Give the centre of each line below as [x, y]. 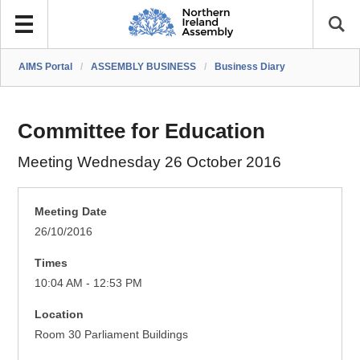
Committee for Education [142, 131]
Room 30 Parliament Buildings [112, 334]
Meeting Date [71, 211]
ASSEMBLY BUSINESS [144, 67]
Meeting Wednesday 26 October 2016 [150, 162]
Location [59, 314]
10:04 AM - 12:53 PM [89, 283]
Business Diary [250, 67]
